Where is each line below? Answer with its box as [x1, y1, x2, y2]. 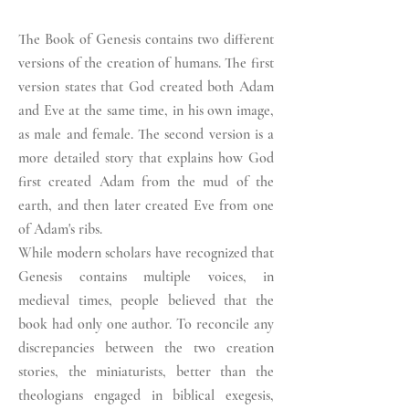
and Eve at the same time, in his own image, [18, 101, 274, 120]
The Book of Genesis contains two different [18, 30, 274, 48]
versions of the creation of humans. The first [18, 54, 274, 72]
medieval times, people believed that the [18, 291, 274, 309]
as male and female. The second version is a [18, 125, 274, 143]
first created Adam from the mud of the [18, 173, 274, 191]
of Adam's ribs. [18, 220, 102, 238]
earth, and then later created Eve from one [18, 196, 274, 215]
